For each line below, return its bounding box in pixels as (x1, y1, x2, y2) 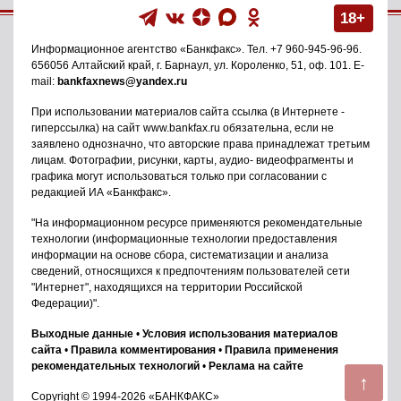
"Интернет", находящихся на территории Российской (31, 280, 303, 294)
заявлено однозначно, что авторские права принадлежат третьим (31, 137, 370, 150)
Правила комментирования (71, 343, 216, 356)
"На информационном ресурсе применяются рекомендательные (31, 216, 363, 229)
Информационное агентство (31, 42, 180, 55)
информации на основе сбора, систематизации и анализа (31, 248, 328, 261)
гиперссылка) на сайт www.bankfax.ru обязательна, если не (31, 121, 334, 134)
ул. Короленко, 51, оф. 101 (214, 58, 348, 72)
